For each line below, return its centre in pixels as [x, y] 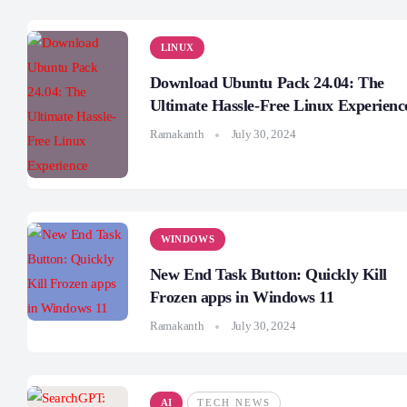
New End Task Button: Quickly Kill [268, 274]
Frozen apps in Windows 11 [242, 297]
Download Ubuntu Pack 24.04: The [267, 83]
